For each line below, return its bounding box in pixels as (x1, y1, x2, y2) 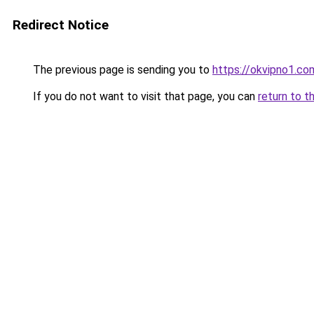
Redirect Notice (13, 17, 109, 33)
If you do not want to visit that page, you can (30, 90, 258, 103)
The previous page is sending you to (30, 63, 212, 76)
